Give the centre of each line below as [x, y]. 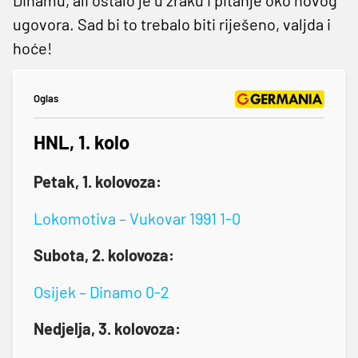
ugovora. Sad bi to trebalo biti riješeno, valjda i [172, 24]
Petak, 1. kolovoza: [97, 181]
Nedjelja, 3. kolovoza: [107, 328]
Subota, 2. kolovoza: [104, 255]
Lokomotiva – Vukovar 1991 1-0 [137, 218]
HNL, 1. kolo [82, 141]
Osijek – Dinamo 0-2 [101, 291]
